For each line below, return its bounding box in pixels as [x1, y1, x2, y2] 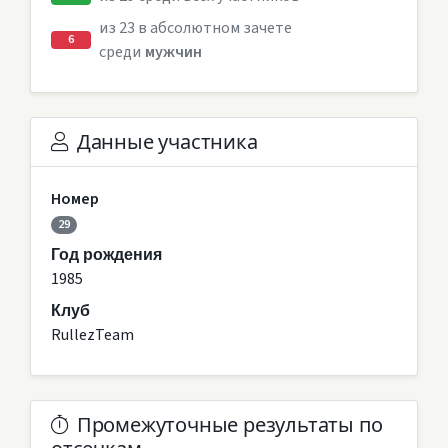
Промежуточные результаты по [76, 411, 383, 438]
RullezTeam [51, 323, 134, 346]
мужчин [144, 40, 202, 63]
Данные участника [76, 128, 258, 155]
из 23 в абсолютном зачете [98, 16, 292, 39]
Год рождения [51, 245, 162, 263]
